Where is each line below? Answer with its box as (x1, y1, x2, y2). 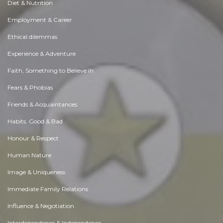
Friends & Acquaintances (7, 101, 77, 109)
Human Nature (7, 151, 51, 159)
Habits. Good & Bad (7, 117, 63, 125)
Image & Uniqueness (7, 168, 65, 176)
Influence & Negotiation (7, 202, 74, 210)
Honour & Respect (7, 134, 59, 142)
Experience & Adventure (7, 50, 76, 58)
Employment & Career (7, 16, 72, 24)
